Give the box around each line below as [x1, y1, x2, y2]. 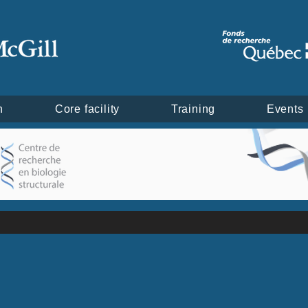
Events [266, 102, 304, 115]
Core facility [54, 102, 120, 115]
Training [170, 102, 216, 115]
